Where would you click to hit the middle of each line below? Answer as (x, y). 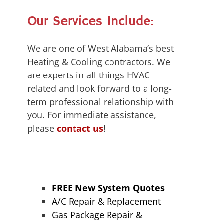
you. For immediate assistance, (92, 115)
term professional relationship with (100, 101)
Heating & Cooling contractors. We (99, 61)
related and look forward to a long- (99, 88)
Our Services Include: (90, 21)
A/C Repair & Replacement (106, 202)
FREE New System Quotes (108, 188)
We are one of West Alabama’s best (100, 48)
